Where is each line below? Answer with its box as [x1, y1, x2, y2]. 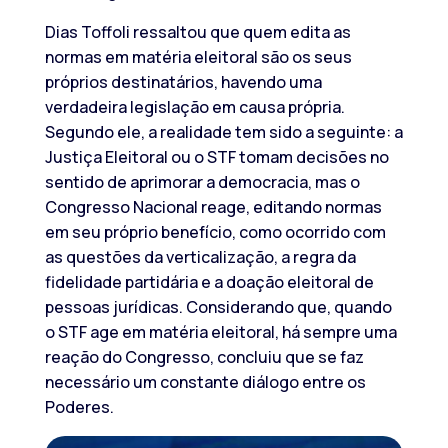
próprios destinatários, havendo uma [44, 70, 322, 93]
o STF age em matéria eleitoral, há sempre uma [44, 320, 397, 343]
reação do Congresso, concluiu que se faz [44, 345, 364, 368]
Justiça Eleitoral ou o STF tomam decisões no [44, 145, 389, 168]
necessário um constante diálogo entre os [44, 370, 366, 393]
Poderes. [44, 395, 114, 418]
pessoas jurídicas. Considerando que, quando [44, 295, 392, 318]
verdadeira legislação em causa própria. [44, 95, 345, 118]
